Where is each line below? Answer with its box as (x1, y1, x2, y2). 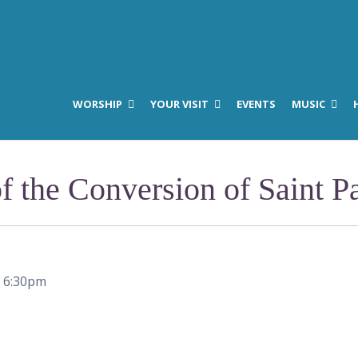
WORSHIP (73, 97, 122, 112)
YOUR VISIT (150, 97, 209, 112)
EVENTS (237, 97, 276, 112)
